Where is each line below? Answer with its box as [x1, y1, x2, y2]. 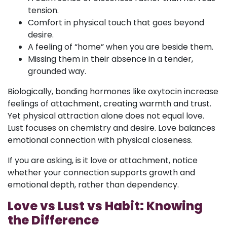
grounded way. [28, 65, 86, 77]
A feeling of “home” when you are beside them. [28, 41, 213, 53]
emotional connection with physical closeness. [8, 134, 193, 146]
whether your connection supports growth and [8, 166, 195, 178]
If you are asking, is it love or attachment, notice [8, 154, 198, 166]
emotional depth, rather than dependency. [8, 178, 179, 191]
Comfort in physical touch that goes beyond [28, 16, 204, 28]
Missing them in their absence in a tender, [28, 53, 193, 65]
